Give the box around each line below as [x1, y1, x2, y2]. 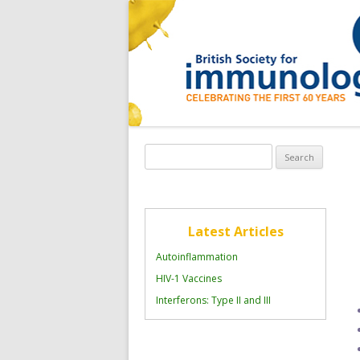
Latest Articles [187, 222, 284, 240]
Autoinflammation [156, 249, 238, 264]
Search [144, 145, 178, 160]
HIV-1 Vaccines [156, 271, 222, 285]
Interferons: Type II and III [156, 292, 271, 307]
